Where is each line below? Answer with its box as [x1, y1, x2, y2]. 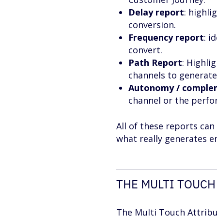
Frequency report [128, 31, 204, 43]
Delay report [128, 6, 184, 18]
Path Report [128, 57, 182, 68]
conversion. [128, 19, 176, 31]
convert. [128, 44, 162, 56]
